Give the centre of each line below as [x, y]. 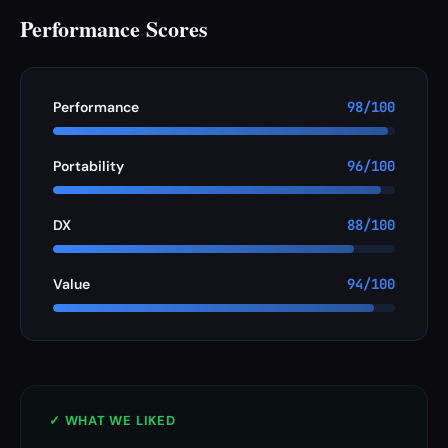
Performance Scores [114, 28]
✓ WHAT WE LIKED [112, 420]
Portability [88, 166]
